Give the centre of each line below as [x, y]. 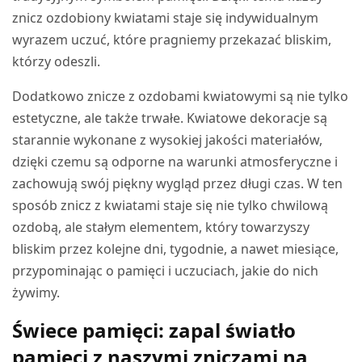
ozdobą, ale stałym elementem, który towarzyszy [161, 227]
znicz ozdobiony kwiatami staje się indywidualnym [166, 18]
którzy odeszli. [57, 61]
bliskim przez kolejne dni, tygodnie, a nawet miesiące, [176, 249]
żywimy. [36, 293]
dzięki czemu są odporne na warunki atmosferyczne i [175, 162]
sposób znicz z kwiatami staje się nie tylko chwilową [170, 205]
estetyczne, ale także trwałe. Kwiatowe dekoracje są [170, 118]
